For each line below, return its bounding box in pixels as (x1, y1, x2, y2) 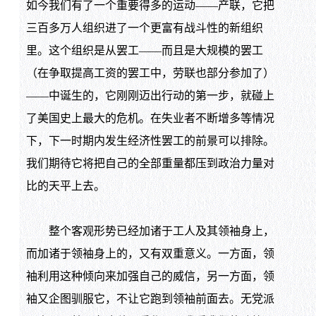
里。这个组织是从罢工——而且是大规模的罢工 (25, 44, 263, 56)
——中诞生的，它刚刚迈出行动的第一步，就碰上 (25, 89, 274, 102)
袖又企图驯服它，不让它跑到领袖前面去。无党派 (25, 292, 274, 305)
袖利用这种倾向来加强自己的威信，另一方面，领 (25, 269, 274, 282)
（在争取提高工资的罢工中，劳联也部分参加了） (25, 66, 274, 79)
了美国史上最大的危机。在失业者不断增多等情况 (25, 111, 274, 124)
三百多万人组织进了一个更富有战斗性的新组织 (25, 21, 263, 34)
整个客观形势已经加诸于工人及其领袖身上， (25, 224, 274, 237)
